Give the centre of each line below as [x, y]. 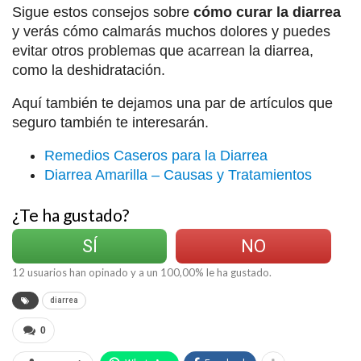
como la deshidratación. [89, 71]
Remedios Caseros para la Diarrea [156, 156]
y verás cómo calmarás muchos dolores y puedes [171, 32]
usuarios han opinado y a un [93, 273]
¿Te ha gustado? [71, 215]
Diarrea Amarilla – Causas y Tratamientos [178, 175]
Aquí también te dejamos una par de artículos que [172, 104]
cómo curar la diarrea [267, 12]
